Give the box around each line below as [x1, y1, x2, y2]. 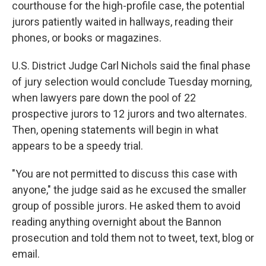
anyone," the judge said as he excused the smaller [12, 183, 246, 196]
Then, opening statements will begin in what [12, 123, 218, 136]
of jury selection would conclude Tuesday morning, [12, 75, 252, 88]
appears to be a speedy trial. [12, 140, 143, 152]
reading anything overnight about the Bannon [12, 216, 221, 228]
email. [12, 248, 40, 260]
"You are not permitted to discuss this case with [12, 167, 237, 180]
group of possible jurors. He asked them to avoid [12, 199, 240, 212]
